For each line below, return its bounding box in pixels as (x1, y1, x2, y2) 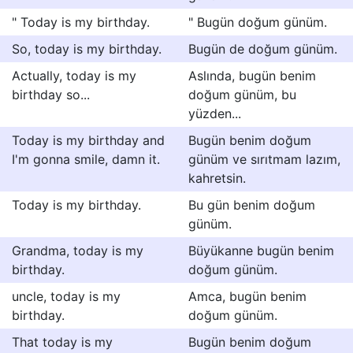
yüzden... (188, 106, 241, 121)
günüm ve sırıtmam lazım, (188, 151, 340, 167)
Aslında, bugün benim (188, 68, 316, 84)
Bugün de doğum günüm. (188, 41, 337, 57)
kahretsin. (188, 170, 246, 186)
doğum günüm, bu (188, 87, 296, 102)
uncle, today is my (12, 288, 121, 304)
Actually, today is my (12, 68, 136, 84)
